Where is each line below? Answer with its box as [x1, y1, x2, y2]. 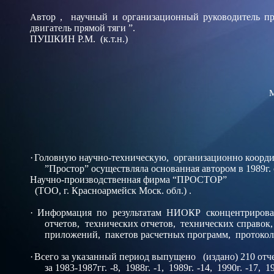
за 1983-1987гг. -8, [45, 262, 123, 273]
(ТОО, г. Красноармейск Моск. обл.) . [30, 185, 191, 196]
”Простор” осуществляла [45, 163, 149, 174]
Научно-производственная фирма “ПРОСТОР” [30, 174, 227, 185]
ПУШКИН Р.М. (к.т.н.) [30, 34, 128, 44]
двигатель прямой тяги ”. [30, 23, 135, 33]
